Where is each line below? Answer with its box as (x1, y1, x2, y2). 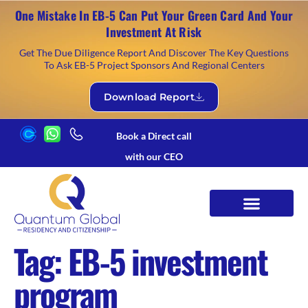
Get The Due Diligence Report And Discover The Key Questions (19, 47, 289, 58)
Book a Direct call (116, 130, 192, 142)
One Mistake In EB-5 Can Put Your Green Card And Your (14, 6, 294, 24)
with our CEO (125, 151, 183, 162)
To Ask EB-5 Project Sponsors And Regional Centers (43, 59, 265, 71)
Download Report (104, 91, 195, 103)
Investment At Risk (106, 23, 202, 41)
